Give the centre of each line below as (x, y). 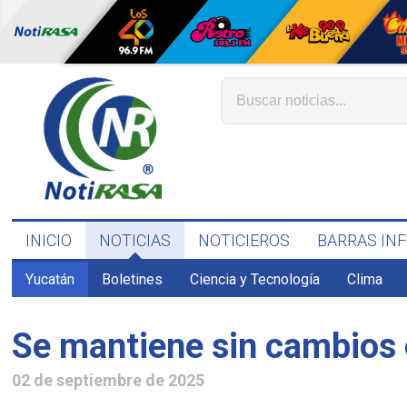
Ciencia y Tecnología (255, 279)
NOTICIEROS (244, 240)
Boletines (133, 279)
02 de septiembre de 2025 (109, 380)
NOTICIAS (135, 240)
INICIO (49, 240)
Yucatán (50, 279)
